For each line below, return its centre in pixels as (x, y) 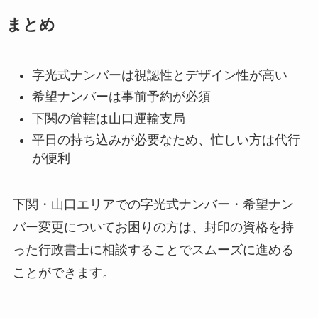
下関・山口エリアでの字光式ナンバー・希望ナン (153, 204)
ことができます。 (64, 272)
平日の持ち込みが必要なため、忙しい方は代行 (166, 140)
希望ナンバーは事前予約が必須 (121, 97)
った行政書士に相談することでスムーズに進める (153, 250)
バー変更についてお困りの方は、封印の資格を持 (153, 227)
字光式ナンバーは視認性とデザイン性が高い (159, 75)
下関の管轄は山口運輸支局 (108, 118)
